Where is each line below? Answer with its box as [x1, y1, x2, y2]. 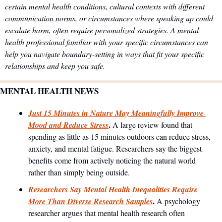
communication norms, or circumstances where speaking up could [5, 13, 213, 24]
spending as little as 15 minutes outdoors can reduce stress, [28, 131, 211, 142]
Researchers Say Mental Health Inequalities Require [28, 184, 198, 195]
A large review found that [112, 119, 192, 130]
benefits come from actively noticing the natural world [28, 155, 196, 166]
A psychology [157, 196, 200, 207]
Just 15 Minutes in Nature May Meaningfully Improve [28, 108, 204, 119]
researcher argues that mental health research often [28, 208, 185, 219]
